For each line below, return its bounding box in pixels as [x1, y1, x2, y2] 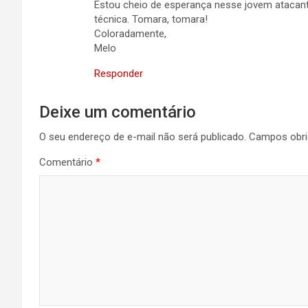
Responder [94, 67, 143, 80]
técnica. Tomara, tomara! [94, 13, 208, 25]
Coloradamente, [94, 27, 166, 40]
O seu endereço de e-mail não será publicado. [39, 131, 246, 143]
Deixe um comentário [39, 102, 196, 122]
